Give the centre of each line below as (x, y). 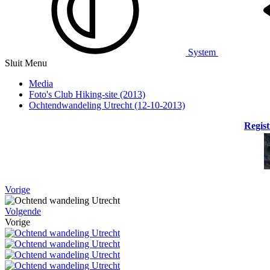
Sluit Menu (26, 63)
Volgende (23, 212)
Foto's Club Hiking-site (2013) (87, 95)
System (202, 52)
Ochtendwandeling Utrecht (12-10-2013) (107, 105)
